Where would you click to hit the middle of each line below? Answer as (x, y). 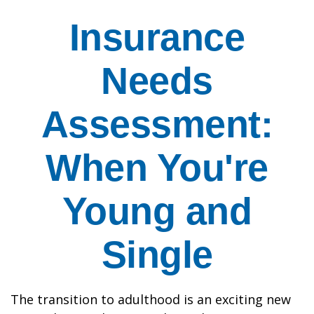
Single (157, 254)
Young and (157, 211)
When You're (157, 168)
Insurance (157, 37)
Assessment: (157, 124)
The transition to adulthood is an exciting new (151, 299)
